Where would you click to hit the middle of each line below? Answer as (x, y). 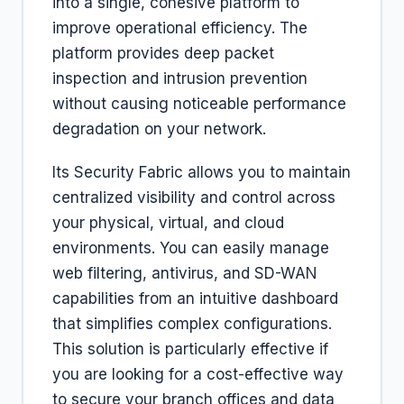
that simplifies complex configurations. (192, 324)
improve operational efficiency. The (180, 28)
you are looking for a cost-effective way (198, 374)
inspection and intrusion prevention (180, 78)
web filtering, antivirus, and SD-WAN (185, 273)
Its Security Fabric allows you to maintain (202, 172)
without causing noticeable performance (199, 104)
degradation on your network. (159, 129)
